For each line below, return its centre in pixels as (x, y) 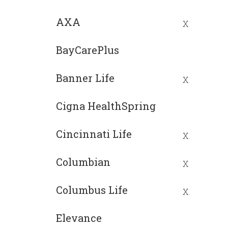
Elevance (79, 218)
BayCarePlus (88, 50)
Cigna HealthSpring (106, 106)
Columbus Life (92, 190)
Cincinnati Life (94, 134)
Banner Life (85, 78)
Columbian (83, 162)
